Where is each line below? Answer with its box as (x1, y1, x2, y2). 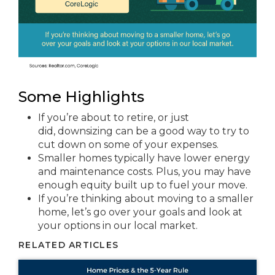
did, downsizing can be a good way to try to (38, 125, 249, 137)
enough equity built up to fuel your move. (38, 179, 247, 191)
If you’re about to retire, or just (38, 111, 189, 123)
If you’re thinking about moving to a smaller (38, 192, 254, 204)
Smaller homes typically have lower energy (38, 152, 250, 164)
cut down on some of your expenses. (38, 138, 219, 150)
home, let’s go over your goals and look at (38, 206, 242, 218)
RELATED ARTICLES (18, 239, 119, 250)
